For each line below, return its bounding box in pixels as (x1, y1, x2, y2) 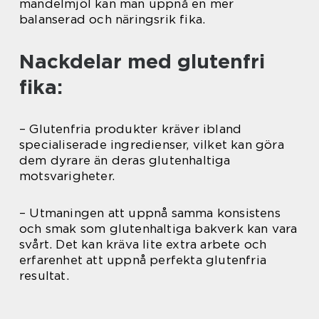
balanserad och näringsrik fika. (19, 11, 206, 26)
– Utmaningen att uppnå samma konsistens (19, 205, 281, 220)
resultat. (19, 268, 69, 283)
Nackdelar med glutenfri (19, 48, 265, 73)
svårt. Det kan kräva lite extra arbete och (19, 236, 267, 251)
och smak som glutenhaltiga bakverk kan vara (19, 221, 298, 236)
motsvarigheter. (19, 168, 115, 183)
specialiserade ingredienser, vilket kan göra (19, 137, 284, 152)
